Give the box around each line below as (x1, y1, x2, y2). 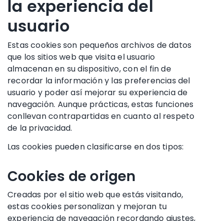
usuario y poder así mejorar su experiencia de (7, 86, 188, 98)
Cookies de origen (7, 166, 136, 186)
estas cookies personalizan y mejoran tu (7, 200, 167, 212)
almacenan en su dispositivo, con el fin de (7, 63, 171, 74)
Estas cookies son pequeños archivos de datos (7, 39, 192, 51)
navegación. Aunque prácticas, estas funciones (7, 98, 194, 110)
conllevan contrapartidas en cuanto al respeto (7, 110, 195, 122)
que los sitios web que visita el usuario (7, 51, 155, 63)
